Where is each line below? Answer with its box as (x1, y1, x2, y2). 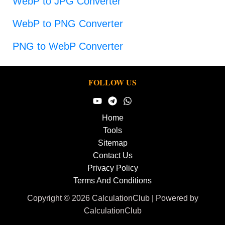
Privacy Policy (87, 164, 138, 172)
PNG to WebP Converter (12, 40, 123, 52)
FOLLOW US (88, 76, 137, 88)
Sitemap (97, 139, 128, 147)
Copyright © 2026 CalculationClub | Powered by (27, 194, 198, 202)
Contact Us (92, 151, 133, 160)
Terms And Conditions (73, 176, 152, 185)
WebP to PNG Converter (12, 18, 123, 29)
